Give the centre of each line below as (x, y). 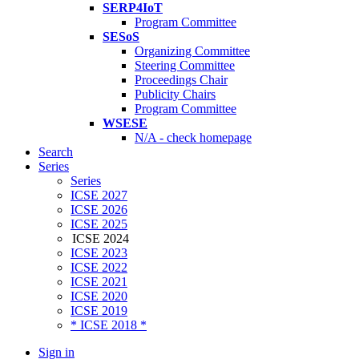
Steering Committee (185, 66)
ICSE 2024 (101, 239)
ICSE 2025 (99, 224)
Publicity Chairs (175, 95)
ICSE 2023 (99, 253)
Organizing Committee (192, 51)
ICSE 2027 (99, 196)
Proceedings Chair (181, 80)
